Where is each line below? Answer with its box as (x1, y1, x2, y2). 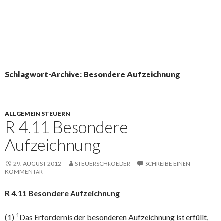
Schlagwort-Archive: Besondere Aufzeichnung (5, 69, 180, 79)
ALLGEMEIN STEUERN (5, 110, 70, 117)
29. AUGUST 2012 (13, 159, 61, 167)
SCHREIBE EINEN (145, 159, 190, 167)
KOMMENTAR (5, 167, 43, 175)
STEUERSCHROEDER (75, 159, 130, 167)
